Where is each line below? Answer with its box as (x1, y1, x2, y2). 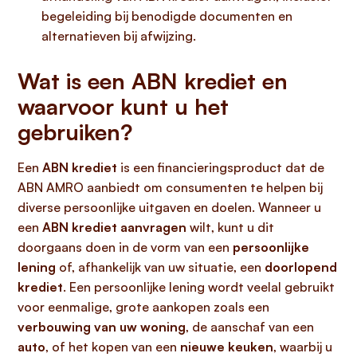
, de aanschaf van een (186, 319, 314, 335)
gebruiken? (18, 118, 132, 146)
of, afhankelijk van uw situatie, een (56, 259, 265, 275)
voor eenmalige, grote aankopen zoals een (18, 299, 269, 315)
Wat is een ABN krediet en (18, 67, 288, 95)
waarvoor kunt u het (18, 92, 229, 120)
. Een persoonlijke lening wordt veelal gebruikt (63, 279, 335, 295)
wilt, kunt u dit (186, 219, 274, 235)
